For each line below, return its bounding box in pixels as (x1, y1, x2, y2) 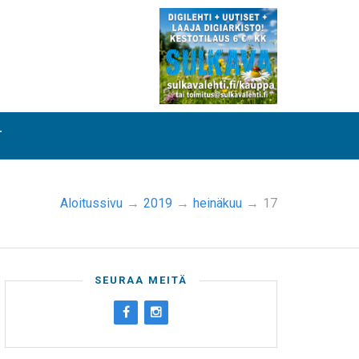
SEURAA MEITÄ (95, 274, 188, 286)
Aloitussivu (60, 196, 123, 211)
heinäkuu (193, 196, 242, 211)
